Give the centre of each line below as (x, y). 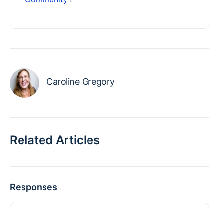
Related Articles (55, 140)
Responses (33, 187)
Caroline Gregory (81, 81)
